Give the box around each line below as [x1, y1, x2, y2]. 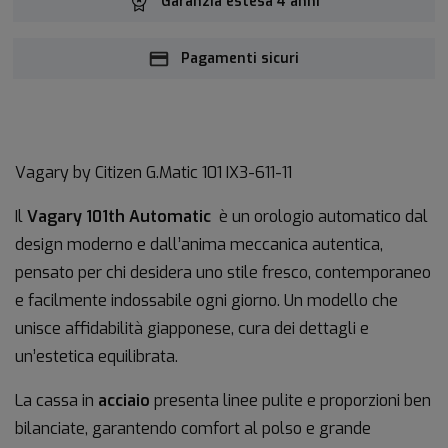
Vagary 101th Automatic [27, 205, 215, 227]
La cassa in [15, 389, 98, 411]
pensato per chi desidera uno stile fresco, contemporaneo [15, 261, 431, 283]
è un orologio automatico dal [215, 205, 428, 227]
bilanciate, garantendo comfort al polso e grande [15, 417, 371, 439]
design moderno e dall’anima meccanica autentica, [15, 233, 383, 255]
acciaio [98, 389, 150, 411]
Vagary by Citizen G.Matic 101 [15, 161, 226, 183]
